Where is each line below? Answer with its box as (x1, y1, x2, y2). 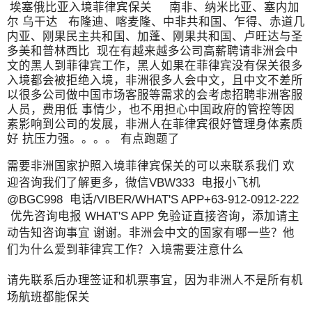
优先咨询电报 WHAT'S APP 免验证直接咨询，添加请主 (7, 209, 299, 222)
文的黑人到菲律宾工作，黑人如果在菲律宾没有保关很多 (7, 58, 303, 72)
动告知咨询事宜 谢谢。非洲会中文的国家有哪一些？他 (7, 226, 295, 239)
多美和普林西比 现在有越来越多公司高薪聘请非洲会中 (7, 44, 298, 57)
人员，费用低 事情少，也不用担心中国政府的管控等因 (7, 102, 295, 116)
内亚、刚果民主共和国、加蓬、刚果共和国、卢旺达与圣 (7, 29, 303, 42)
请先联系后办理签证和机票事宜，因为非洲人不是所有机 (7, 273, 303, 286)
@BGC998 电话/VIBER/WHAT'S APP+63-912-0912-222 (7, 192, 299, 205)
